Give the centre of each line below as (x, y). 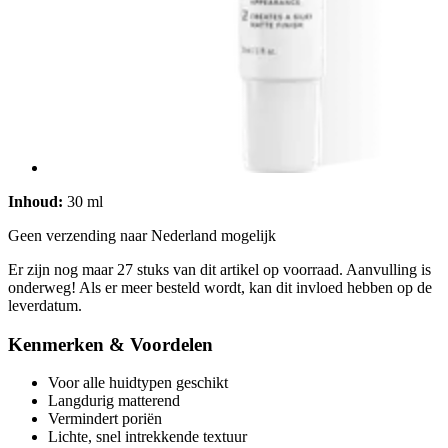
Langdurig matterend (114, 401)
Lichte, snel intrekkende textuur (147, 437)
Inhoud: (35, 201)
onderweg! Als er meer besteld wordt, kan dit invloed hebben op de (220, 287)
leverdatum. (45, 305)
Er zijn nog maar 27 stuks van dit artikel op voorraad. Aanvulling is (219, 269)
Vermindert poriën (105, 419)
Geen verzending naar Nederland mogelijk (142, 235)
